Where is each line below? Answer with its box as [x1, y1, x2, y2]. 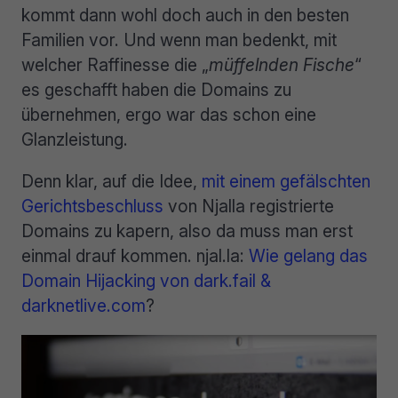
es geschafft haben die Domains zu [21, 79, 291, 101]
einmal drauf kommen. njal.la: [21, 245, 249, 267]
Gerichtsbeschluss [21, 195, 163, 218]
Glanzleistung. [21, 129, 128, 151]
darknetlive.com [21, 295, 146, 317]
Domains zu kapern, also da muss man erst [21, 220, 353, 243]
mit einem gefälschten [202, 171, 370, 193]
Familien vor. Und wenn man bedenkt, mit [21, 29, 337, 52]
